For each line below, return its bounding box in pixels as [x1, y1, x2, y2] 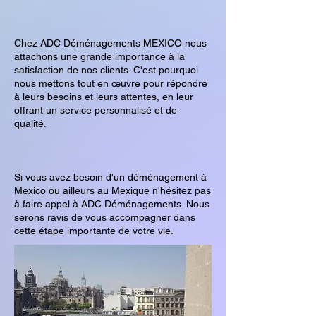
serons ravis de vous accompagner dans [14, 211, 195, 223]
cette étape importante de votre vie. [14, 224, 174, 236]
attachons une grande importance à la [14, 50, 185, 62]
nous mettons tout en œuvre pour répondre [14, 77, 207, 89]
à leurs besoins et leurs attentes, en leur [14, 90, 193, 102]
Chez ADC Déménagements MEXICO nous [14, 37, 207, 49]
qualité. [14, 117, 47, 129]
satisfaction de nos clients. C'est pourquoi [14, 63, 198, 75]
